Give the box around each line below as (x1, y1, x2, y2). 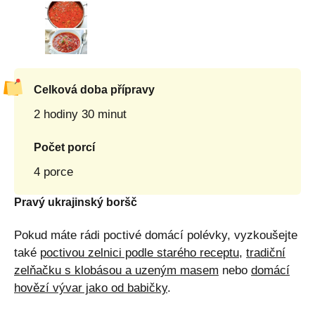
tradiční (246, 245, 285, 259)
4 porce (34, 165, 73, 179)
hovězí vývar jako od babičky (14, 281, 167, 295)
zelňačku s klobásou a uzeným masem (14, 263, 219, 277)
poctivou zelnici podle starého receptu (40, 245, 239, 259)
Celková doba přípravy (34, 83, 155, 96)
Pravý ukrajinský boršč (14, 195, 137, 208)
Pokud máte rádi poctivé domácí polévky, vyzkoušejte (14, 228, 297, 242)
